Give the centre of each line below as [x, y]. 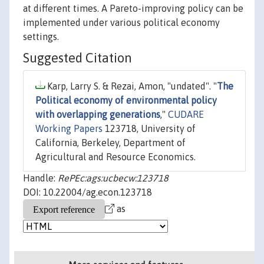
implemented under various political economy [121, 23]
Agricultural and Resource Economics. [115, 157]
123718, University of [149, 129]
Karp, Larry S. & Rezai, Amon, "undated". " [131, 86]
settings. [41, 37]
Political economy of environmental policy [126, 100]
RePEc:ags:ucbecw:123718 [113, 178]
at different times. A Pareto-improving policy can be [133, 9]
